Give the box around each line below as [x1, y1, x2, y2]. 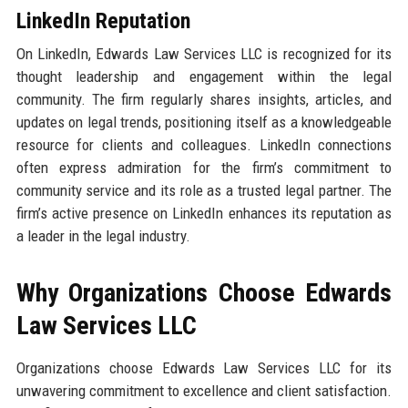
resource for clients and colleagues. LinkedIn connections [15, 136, 393, 155]
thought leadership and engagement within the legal [15, 67, 393, 87]
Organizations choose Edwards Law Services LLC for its [15, 359, 393, 378]
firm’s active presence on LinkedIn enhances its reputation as [15, 204, 393, 223]
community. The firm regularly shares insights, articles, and [15, 90, 393, 109]
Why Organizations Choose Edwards [15, 278, 393, 309]
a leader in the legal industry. [15, 227, 190, 246]
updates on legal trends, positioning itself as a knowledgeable [15, 113, 393, 132]
